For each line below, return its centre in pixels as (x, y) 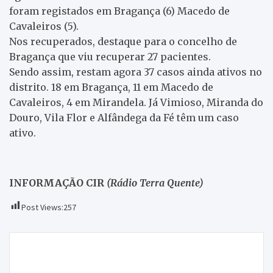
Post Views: (42, 207)
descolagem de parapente (83, 265)
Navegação (49, 241)
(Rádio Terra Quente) (155, 183)
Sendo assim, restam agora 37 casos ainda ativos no (136, 72)
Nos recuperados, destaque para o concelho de (123, 41)
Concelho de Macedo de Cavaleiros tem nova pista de (140, 251)
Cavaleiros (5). (44, 26)
